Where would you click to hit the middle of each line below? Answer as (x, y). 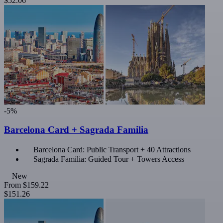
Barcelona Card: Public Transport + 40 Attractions (112, 150)
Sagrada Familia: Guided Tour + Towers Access (109, 159)
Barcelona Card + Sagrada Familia (76, 130)
